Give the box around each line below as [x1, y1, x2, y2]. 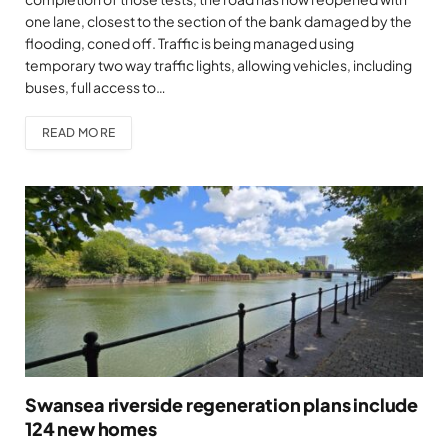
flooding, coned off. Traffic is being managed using [25, 34, 354, 53]
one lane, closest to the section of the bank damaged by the [25, 12, 412, 31]
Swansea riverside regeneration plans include [25, 392, 419, 416]
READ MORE [42, 125, 116, 141]
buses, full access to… [25, 78, 166, 97]
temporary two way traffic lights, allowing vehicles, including [25, 56, 412, 75]
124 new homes [25, 416, 157, 440]
